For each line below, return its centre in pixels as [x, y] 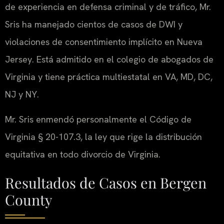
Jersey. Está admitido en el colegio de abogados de [109, 59]
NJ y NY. [22, 94]
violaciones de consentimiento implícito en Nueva [104, 42]
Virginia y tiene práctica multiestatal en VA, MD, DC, [109, 77]
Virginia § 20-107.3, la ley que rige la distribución [103, 136]
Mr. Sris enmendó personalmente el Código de [98, 119]
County [29, 200]
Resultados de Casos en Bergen [106, 183]
